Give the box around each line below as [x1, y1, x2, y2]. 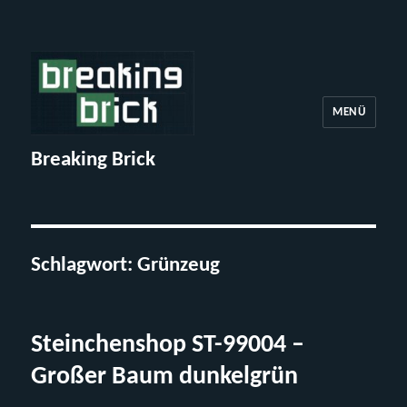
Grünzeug [137, 255, 221, 276]
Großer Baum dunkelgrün [31, 364, 299, 390]
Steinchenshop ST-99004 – [31, 333, 305, 358]
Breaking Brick [31, 150, 156, 171]
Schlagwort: [31, 255, 138, 276]
